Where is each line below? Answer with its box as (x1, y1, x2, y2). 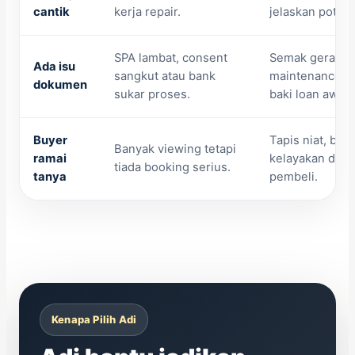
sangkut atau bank (114, 69, 216, 84)
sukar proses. (114, 87, 190, 102)
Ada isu (33, 59, 75, 74)
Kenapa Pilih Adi (52, 313, 137, 326)
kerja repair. (114, 5, 181, 20)
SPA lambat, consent (114, 51, 227, 66)
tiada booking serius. (114, 160, 231, 175)
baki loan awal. (269, 87, 351, 102)
